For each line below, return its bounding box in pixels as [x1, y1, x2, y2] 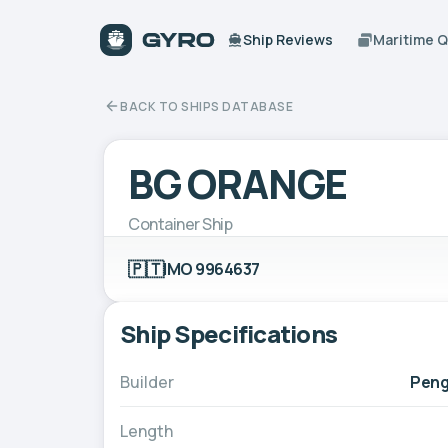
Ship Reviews [243, 30, 334, 49]
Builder [120, 370, 174, 393]
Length [120, 419, 173, 442]
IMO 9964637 [163, 257, 260, 280]
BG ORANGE [128, 155, 348, 211]
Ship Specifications [120, 316, 338, 350]
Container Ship [128, 212, 233, 235]
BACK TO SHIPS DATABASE [120, 97, 293, 115]
